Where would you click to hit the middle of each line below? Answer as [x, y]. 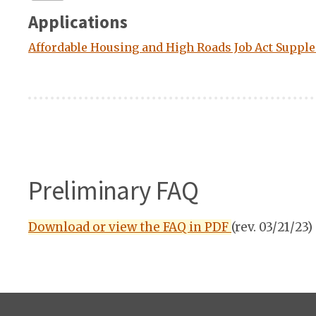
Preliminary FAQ [113, 190]
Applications [78, 22]
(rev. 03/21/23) [272, 227]
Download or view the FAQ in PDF [130, 227]
